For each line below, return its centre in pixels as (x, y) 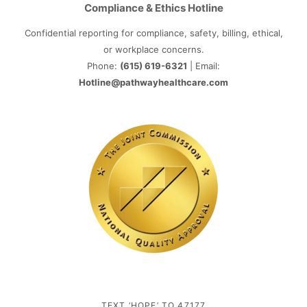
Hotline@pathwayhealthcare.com (153, 82)
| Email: (204, 65)
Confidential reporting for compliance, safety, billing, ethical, (153, 33)
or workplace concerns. (153, 49)
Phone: (103, 65)
